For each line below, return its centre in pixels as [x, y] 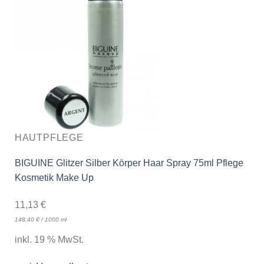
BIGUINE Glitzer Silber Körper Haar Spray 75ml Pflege [129, 163]
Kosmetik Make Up [54, 178]
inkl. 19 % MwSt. [49, 239]
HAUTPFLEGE [49, 138]
